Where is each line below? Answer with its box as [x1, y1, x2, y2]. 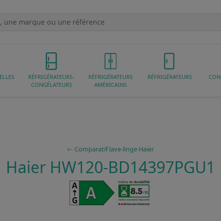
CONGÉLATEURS [31, 80, 72, 88]
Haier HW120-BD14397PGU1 [6, 156, 215, 178]
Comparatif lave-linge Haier [73, 144, 154, 153]
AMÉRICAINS [94, 80, 127, 88]
